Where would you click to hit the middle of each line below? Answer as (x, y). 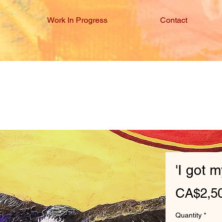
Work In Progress (77, 20)
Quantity (189, 215)
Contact (174, 20)
